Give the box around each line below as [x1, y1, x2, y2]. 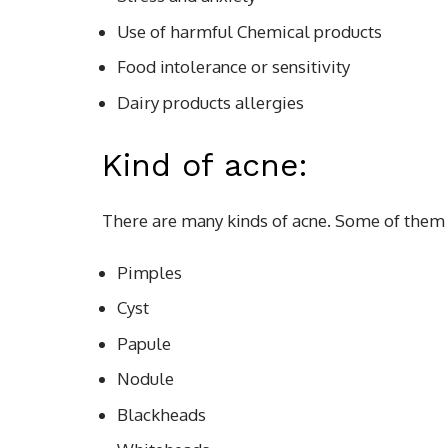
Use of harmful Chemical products [117, 20, 382, 42]
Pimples [117, 261, 182, 283]
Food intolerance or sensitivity [117, 56, 350, 77]
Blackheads [117, 403, 206, 425]
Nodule [117, 368, 174, 389]
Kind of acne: [102, 145, 308, 184]
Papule [117, 332, 171, 354]
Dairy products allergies [117, 91, 304, 113]
